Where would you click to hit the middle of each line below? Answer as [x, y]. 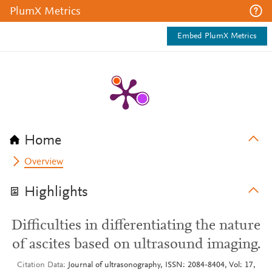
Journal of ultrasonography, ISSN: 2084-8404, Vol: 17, [161, 265]
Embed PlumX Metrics [217, 36]
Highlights [56, 192]
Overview [44, 162]
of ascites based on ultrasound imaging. [136, 245]
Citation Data [40, 265]
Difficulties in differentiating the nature [136, 226]
